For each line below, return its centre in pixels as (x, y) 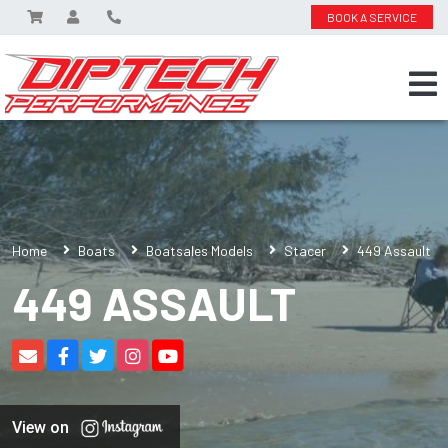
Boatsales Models (199, 250)
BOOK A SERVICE (372, 17)
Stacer (305, 250)
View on (40, 427)
